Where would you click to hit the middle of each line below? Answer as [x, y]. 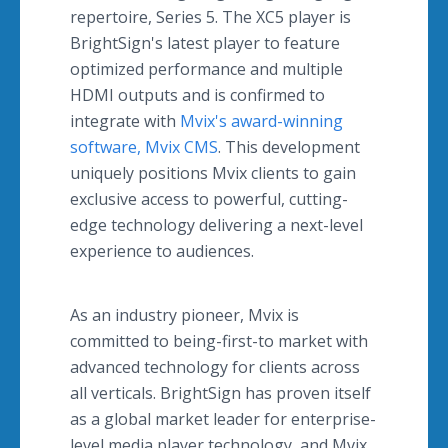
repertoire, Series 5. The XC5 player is [210, 17]
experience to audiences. [162, 251]
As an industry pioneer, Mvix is [184, 315]
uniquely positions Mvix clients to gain [213, 173]
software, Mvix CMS [144, 147]
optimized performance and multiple [206, 69]
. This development [289, 147]
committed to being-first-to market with [219, 341]
